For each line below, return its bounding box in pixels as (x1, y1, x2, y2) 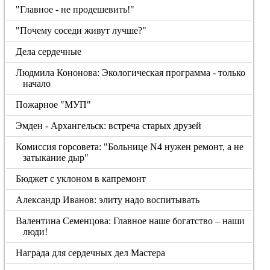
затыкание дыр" (22, 152, 89, 163)
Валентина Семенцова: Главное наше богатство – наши (16, 216, 245, 226)
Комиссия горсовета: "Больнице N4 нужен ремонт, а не (16, 142, 244, 152)
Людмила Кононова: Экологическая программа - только (16, 67, 246, 78)
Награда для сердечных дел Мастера (16, 248, 166, 258)
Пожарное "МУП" (16, 99, 92, 110)
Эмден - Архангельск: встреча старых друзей (16, 121, 202, 131)
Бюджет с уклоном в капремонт (16, 174, 146, 184)
